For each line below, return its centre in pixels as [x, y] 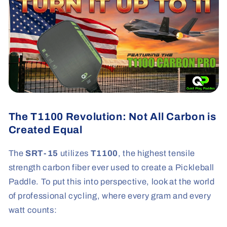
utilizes [74, 153]
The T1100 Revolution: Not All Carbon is [112, 116]
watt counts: [33, 210]
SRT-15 [42, 153]
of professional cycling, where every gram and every [110, 196]
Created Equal [45, 129]
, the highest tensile [157, 153]
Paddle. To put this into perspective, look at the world [111, 181]
